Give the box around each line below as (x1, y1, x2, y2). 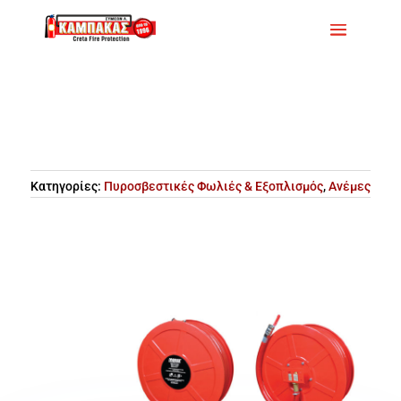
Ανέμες (328, 179, 371, 193)
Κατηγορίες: (30, 179, 104, 193)
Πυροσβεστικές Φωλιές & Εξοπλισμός (103, 179, 323, 193)
